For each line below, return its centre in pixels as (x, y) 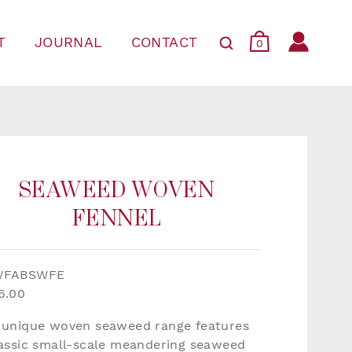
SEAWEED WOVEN (117, 191)
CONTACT (164, 42)
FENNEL (117, 219)
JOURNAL (68, 42)
